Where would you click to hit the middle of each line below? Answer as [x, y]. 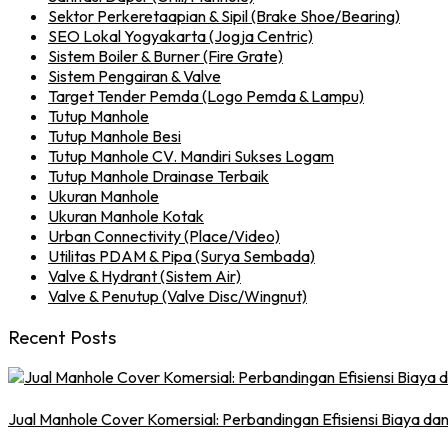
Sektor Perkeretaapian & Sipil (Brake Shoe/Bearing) [224, 15]
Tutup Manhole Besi [114, 135]
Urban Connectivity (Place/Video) [164, 235]
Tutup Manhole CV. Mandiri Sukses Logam [191, 155]
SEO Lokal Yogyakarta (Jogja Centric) [180, 35]
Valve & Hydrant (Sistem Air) [144, 275]
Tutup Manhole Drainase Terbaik [158, 175]
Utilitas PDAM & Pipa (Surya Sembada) [181, 255]
